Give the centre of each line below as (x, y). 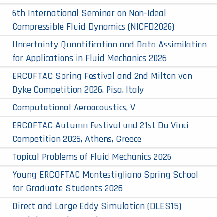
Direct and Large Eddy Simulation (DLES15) (97, 206)
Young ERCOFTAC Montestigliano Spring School (105, 175)
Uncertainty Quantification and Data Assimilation (109, 44)
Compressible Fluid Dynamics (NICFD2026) (93, 26)
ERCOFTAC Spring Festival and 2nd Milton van (102, 76)
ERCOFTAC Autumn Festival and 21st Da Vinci (101, 125)
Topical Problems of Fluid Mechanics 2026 (92, 157)
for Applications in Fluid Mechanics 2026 (89, 58)
